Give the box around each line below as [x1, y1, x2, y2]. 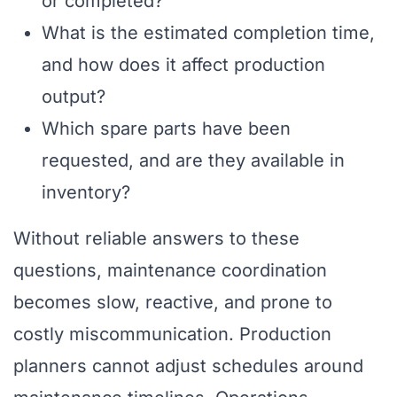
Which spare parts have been [42, 118, 291, 140]
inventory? [42, 182, 130, 204]
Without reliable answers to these [13, 228, 300, 250]
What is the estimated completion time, [42, 22, 375, 44]
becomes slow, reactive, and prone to [13, 292, 332, 314]
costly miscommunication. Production [13, 323, 331, 346]
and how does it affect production [42, 54, 325, 76]
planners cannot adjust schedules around [13, 355, 363, 378]
